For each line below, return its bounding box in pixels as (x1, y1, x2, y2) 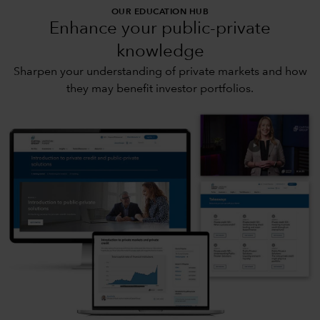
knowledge (116, 43, 204, 61)
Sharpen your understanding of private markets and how (13, 66, 307, 78)
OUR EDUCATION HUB (111, 7, 209, 16)
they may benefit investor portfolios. (66, 83, 254, 95)
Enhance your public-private (49, 20, 271, 38)
